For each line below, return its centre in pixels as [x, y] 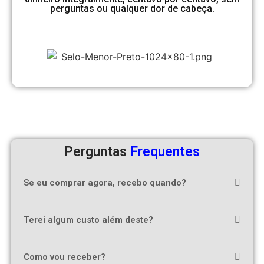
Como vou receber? [65, 257]
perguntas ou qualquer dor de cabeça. [132, 8]
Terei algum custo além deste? [88, 220]
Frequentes [165, 151]
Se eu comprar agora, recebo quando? [105, 182]
